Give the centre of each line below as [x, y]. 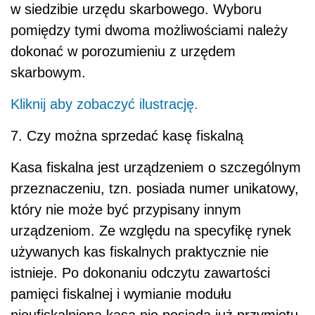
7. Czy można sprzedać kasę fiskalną [127, 135]
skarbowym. [48, 72]
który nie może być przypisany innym [126, 209]
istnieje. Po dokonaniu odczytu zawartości [140, 272]
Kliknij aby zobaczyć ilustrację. [104, 104]
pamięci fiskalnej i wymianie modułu [121, 294]
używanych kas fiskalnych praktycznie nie [140, 251]
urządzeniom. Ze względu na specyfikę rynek [151, 230]
